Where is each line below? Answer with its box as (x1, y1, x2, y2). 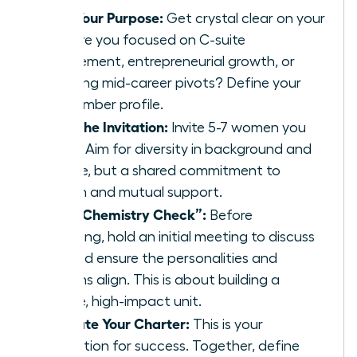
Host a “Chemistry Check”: (29, 205, 206, 223)
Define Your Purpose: (29, 8, 163, 26)
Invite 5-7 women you (168, 120, 306, 135)
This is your (190, 317, 263, 332)
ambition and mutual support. (29, 185, 222, 200)
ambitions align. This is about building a (29, 273, 280, 288)
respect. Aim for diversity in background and (29, 142, 312, 157)
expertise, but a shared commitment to (29, 163, 280, 178)
